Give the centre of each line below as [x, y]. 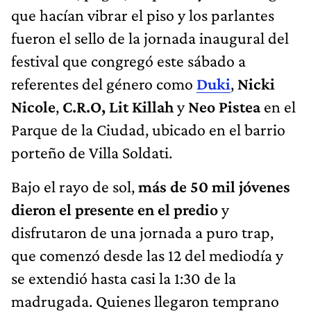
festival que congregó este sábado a [128, 60]
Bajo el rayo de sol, [75, 186]
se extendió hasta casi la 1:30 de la [124, 278]
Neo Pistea [224, 106]
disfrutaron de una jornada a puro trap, [142, 232]
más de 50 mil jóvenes [214, 186]
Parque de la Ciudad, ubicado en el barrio [148, 129]
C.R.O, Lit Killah [116, 106]
